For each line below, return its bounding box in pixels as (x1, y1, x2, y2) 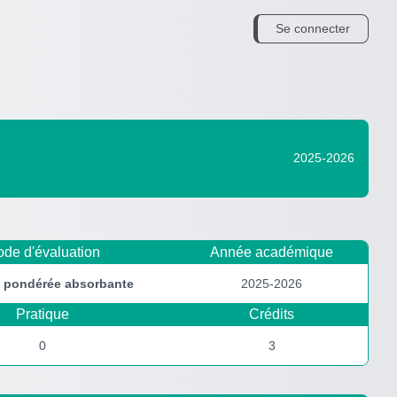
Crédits (249, 306, 294, 322)
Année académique (210, 244, 333, 260)
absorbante (65, 276, 134, 291)
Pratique (15, 306, 69, 322)
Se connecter (276, 21, 350, 35)
